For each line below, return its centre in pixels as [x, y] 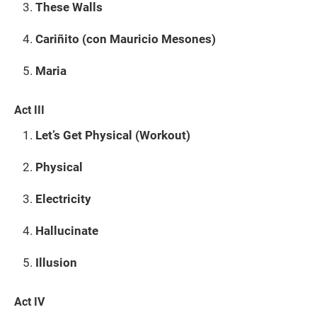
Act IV [29, 301]
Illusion [56, 262]
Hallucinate [67, 230]
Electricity [63, 198]
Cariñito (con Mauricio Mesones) [126, 39]
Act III [29, 110]
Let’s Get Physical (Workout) [113, 135]
